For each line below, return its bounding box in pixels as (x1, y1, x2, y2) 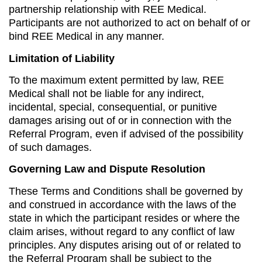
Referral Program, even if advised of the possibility (9, 127, 243, 140)
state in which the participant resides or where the (9, 212, 240, 224)
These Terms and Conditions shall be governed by (9, 185, 243, 197)
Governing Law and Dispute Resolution (9, 163, 205, 175)
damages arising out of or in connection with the (9, 114, 232, 126)
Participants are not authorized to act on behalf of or (9, 17, 250, 29)
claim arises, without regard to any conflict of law (9, 225, 235, 237)
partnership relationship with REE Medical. (9, 4, 206, 16)
